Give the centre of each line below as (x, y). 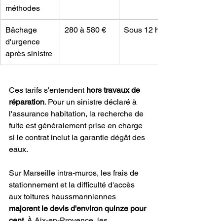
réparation (27, 102)
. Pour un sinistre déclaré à (92, 102)
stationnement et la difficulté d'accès (73, 185)
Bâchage (22, 30)
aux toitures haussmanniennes (63, 197)
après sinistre (29, 54)
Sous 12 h (142, 30)
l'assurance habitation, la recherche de (77, 114)
